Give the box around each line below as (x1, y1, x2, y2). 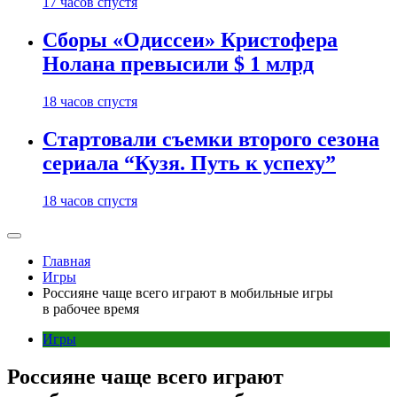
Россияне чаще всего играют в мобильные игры (43, 285, 333, 300)
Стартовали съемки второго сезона (43, 128, 379, 152)
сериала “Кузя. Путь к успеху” (43, 152, 336, 175)
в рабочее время (43, 301, 139, 316)
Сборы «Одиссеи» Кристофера (43, 28, 338, 52)
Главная (43, 253, 90, 269)
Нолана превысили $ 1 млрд (43, 52, 314, 76)
